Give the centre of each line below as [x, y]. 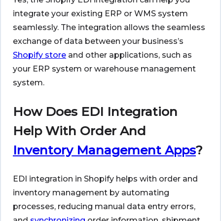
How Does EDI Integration [95, 112]
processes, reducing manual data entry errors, [104, 207]
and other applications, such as [129, 55]
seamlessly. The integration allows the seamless [109, 28]
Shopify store [39, 55]
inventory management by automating [91, 193]
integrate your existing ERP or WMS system [100, 14]
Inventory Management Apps [104, 150]
